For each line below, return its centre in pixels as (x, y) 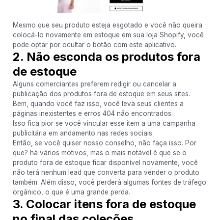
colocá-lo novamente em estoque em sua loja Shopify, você (108, 35)
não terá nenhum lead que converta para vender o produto (106, 172)
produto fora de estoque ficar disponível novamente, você (105, 162)
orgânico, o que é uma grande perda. (71, 192)
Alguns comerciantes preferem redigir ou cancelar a (94, 84)
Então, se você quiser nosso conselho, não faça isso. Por (104, 143)
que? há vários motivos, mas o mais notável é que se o (99, 152)
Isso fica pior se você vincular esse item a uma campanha (104, 123)
